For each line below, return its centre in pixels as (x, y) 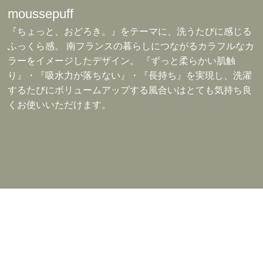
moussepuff (41, 14)
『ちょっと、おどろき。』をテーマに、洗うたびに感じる (130, 31)
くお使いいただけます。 (60, 105)
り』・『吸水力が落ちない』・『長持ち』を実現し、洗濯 (130, 75)
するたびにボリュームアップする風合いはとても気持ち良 (130, 90)
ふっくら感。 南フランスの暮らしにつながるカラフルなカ (131, 46)
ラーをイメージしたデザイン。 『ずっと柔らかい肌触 (122, 61)
